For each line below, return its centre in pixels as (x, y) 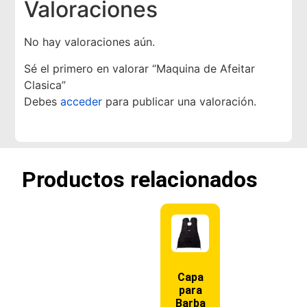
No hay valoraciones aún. (90, 42)
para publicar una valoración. (180, 101)
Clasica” (45, 85)
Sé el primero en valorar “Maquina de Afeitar (140, 68)
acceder (82, 101)
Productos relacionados (140, 179)
